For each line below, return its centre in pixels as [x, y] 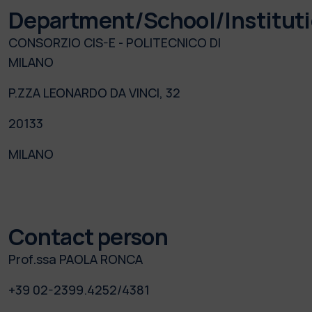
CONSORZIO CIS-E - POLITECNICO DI [115, 42]
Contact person [88, 236]
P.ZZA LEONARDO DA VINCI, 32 [94, 92]
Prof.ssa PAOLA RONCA [76, 259]
